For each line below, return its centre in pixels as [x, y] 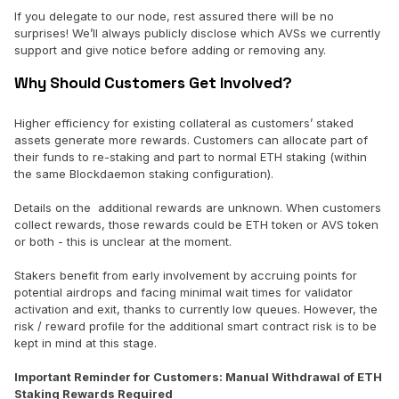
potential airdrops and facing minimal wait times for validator [183, 293]
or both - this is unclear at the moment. [125, 242]
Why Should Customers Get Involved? [153, 83]
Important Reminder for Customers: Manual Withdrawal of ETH [198, 377]
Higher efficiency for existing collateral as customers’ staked [184, 123]
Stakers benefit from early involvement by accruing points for [186, 276]
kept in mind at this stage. [85, 343]
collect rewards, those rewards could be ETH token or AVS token [196, 225]
